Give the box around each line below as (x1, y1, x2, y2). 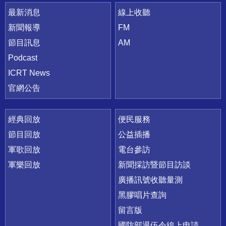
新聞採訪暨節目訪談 (118, 160, 191, 169)
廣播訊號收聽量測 (118, 175, 183, 184)
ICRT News (8, 68, 50, 77)
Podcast (8, 53, 37, 62)
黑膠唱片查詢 (118, 190, 167, 199)
